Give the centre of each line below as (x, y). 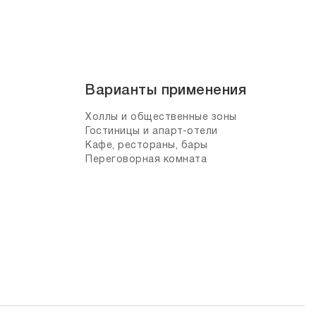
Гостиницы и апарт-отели (152, 132)
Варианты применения (166, 91)
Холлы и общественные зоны (161, 117)
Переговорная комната (146, 160)
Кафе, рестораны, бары (147, 146)
